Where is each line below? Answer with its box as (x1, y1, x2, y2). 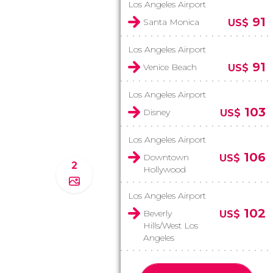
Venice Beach (143, 62, 197, 73)
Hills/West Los (143, 220, 198, 231)
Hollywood (143, 164, 186, 175)
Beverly (143, 208, 172, 219)
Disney (143, 107, 170, 118)
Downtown (143, 152, 189, 163)
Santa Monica (143, 16, 199, 27)
